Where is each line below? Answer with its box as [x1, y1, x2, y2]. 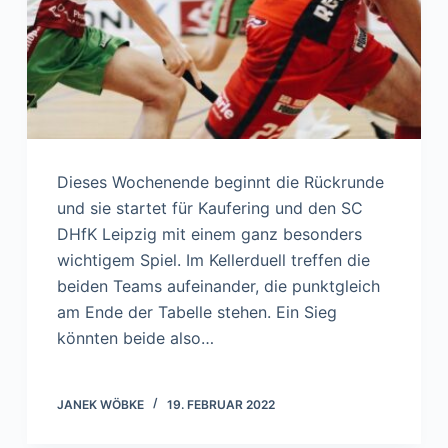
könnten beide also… [56, 327, 214, 348]
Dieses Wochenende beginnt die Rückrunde [56, 171, 384, 192]
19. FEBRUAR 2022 [166, 396, 275, 412]
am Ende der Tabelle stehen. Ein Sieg [56, 301, 337, 322]
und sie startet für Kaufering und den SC [56, 197, 363, 218]
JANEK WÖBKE [56, 396, 144, 412]
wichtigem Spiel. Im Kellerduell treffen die [56, 249, 370, 270]
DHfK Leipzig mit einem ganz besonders [56, 223, 362, 244]
